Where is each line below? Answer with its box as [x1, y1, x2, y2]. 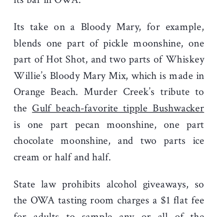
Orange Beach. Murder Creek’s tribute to [14, 84, 204, 99]
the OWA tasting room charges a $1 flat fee [14, 193, 204, 208]
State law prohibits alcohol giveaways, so [14, 177, 204, 191]
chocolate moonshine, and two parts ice [14, 133, 204, 148]
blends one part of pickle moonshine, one [14, 36, 204, 50]
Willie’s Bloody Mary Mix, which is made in [14, 68, 204, 83]
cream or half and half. [14, 150, 111, 164]
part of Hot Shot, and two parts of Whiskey [14, 52, 204, 67]
